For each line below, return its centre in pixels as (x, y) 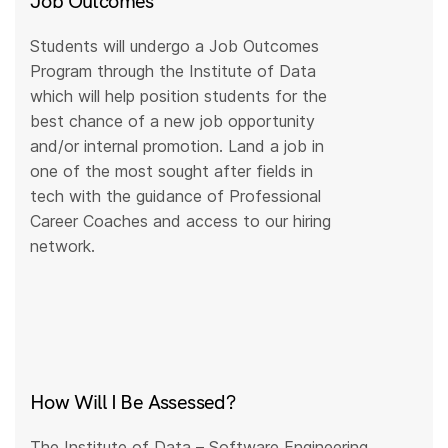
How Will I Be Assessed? (133, 401)
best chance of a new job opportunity (173, 121)
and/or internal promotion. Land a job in (177, 146)
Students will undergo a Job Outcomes (175, 46)
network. (62, 246)
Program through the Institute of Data (173, 71)
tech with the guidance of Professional (176, 196)
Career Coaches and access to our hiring (181, 221)
